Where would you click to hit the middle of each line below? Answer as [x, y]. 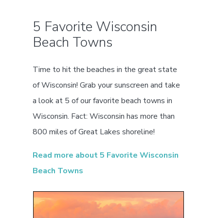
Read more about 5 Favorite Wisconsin [106, 155]
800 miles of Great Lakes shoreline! [94, 132]
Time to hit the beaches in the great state [105, 69]
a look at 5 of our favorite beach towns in [103, 100]
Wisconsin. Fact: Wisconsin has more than [104, 116]
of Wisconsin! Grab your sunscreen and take [107, 85]
